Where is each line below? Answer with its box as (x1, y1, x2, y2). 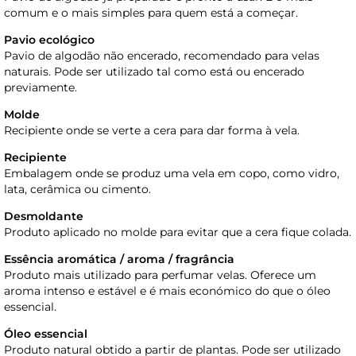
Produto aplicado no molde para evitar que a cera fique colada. (4, 225, 351, 240)
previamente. (4, 80, 77, 95)
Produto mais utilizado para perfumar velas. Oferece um (4, 268, 316, 283)
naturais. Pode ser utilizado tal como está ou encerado (4, 64, 304, 79)
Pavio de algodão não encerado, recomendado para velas (4, 48, 319, 64)
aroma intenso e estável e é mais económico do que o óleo (4, 284, 331, 299)
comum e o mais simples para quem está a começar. (4, 6, 298, 21)
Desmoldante (4, 209, 83, 224)
